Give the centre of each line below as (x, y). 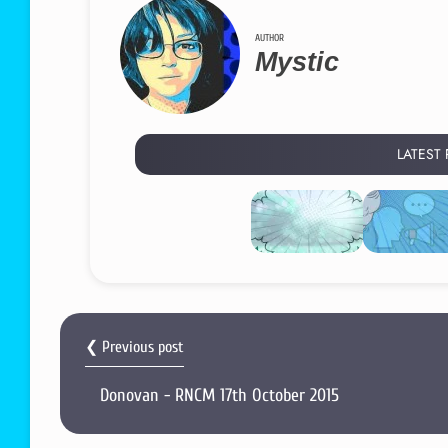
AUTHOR (269, 37)
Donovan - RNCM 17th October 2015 (219, 395)
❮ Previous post (134, 347)
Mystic (297, 61)
